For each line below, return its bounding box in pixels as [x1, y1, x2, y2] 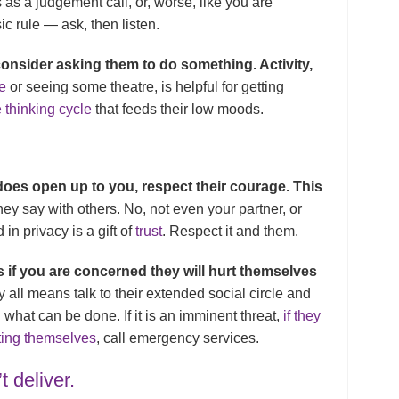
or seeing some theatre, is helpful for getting [6, 79, 285, 95]
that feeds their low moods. [92, 102, 268, 118]
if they [283, 308, 322, 324]
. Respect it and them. [162, 224, 299, 240]
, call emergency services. [96, 330, 264, 346]
